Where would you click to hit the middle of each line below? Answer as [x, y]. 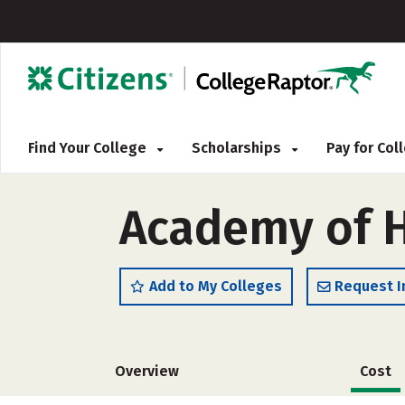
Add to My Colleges [216, 286]
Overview [147, 371]
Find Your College [89, 148]
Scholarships [238, 148]
